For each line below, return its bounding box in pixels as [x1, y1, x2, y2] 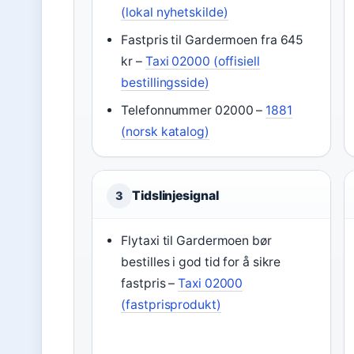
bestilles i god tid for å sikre [121, 254, 281, 269]
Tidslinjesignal [132, 188, 219, 203]
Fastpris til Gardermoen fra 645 [121, 32, 304, 47]
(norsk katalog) [121, 124, 209, 139]
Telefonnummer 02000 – [121, 103, 266, 118]
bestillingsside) [121, 75, 209, 90]
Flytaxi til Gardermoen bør [121, 233, 272, 248]
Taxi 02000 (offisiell [145, 54, 260, 69]
